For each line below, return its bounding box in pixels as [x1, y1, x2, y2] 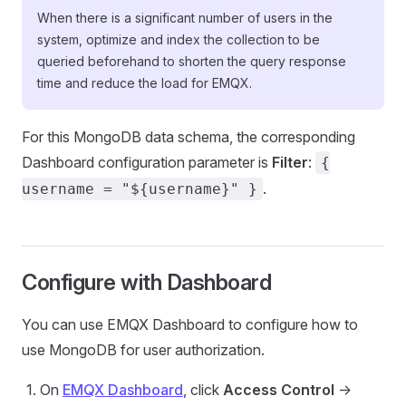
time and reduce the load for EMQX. [37, 75, 252, 91]
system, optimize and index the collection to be [37, 32, 320, 47]
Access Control [223, 381, 334, 399]
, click [183, 381, 223, 399]
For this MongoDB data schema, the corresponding [22, 128, 355, 146]
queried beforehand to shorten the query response [37, 53, 346, 69]
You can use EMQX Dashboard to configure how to [22, 315, 358, 333]
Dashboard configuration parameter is [22, 153, 272, 171]
